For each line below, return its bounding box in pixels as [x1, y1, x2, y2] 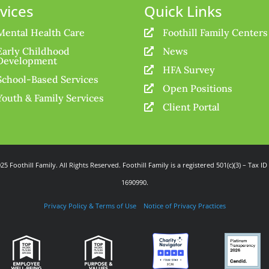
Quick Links [144, 1, 223, 22]
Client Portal [163, 101, 220, 113]
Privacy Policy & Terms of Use [43, 202, 136, 211]
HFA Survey [163, 64, 216, 76]
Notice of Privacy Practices [143, 202, 226, 211]
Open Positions [163, 82, 233, 95]
